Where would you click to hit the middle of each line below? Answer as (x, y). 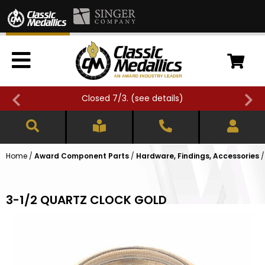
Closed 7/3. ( (108, 98)
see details (157, 98)
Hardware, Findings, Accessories (198, 156)
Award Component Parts (82, 156)
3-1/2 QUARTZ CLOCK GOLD (86, 200)
